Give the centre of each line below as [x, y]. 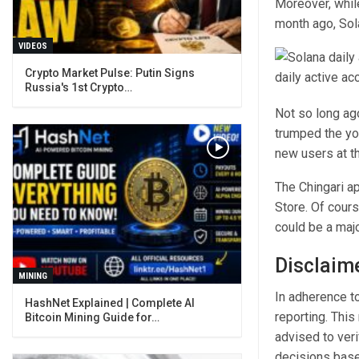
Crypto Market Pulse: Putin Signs [110, 73]
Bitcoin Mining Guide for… [92, 318]
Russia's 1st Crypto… [79, 87]
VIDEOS [33, 46]
